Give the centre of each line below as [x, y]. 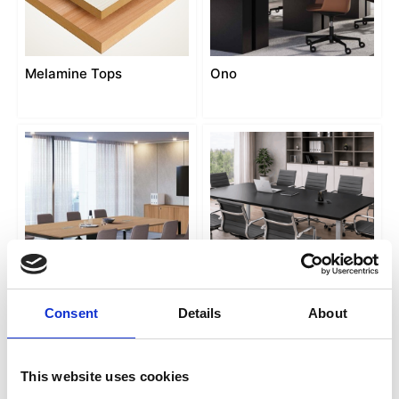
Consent [71, 313]
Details [199, 313]
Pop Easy [55, 313]
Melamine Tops [73, 74]
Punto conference [269, 313]
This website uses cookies [105, 376]
